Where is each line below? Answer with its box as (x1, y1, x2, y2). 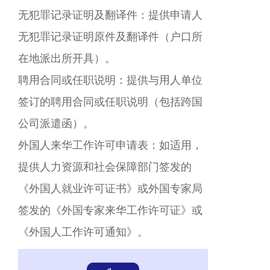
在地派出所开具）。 (18, 52, 116, 64)
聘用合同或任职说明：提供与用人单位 (18, 74, 202, 86)
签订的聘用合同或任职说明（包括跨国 (18, 95, 202, 108)
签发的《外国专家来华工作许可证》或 (18, 204, 202, 216)
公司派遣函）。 (18, 117, 94, 130)
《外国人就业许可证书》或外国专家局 (18, 182, 202, 195)
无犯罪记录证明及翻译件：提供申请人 (18, 8, 202, 21)
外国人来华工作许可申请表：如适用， (18, 139, 202, 151)
